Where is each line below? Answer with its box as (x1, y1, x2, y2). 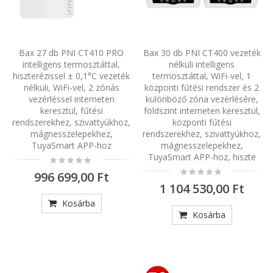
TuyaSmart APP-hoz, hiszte (147, 151, 256, 163)
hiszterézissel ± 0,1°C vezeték (13, 69, 130, 82)
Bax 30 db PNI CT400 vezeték (143, 46, 261, 58)
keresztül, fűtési (40, 104, 103, 116)
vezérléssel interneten (28, 93, 115, 105)
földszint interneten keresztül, (143, 104, 260, 116)
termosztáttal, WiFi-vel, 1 (152, 69, 251, 82)
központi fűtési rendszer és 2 (144, 81, 259, 93)
